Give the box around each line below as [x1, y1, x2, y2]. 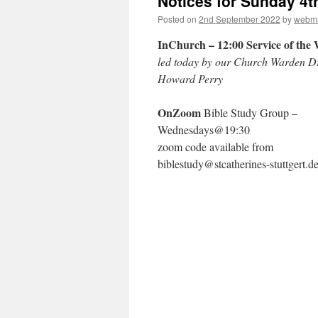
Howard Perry [158, 71, 226, 86]
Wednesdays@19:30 [158, 122, 250, 137]
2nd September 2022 [199, 13, 280, 25]
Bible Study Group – [201, 105, 297, 120]
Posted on [158, 13, 197, 25]
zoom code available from [158, 139, 273, 154]
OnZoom [158, 104, 201, 121]
